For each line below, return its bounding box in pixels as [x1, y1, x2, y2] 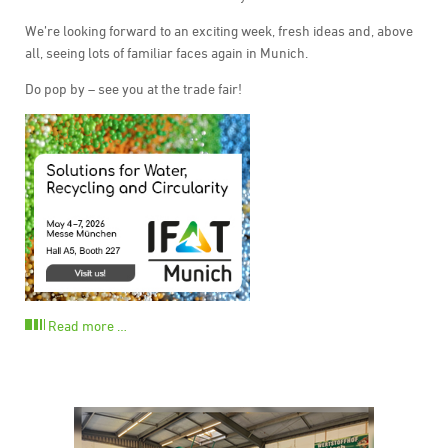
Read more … [47, 317, 127, 335]
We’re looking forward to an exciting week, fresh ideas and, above [24, 21, 413, 39]
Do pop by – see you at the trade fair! [24, 79, 242, 97]
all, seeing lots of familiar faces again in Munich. [24, 43, 308, 61]
